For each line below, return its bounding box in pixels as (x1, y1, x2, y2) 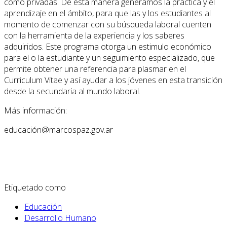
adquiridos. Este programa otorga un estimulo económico (4, 41, 211, 52)
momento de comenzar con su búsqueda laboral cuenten (4, 18, 211, 30)
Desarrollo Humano (24, 212, 96, 223)
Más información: (4, 104, 67, 116)
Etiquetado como (4, 181, 66, 193)
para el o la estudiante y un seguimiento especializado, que (4, 52, 215, 63)
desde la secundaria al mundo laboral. (4, 85, 140, 97)
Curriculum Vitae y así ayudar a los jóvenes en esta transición (4, 74, 222, 86)
